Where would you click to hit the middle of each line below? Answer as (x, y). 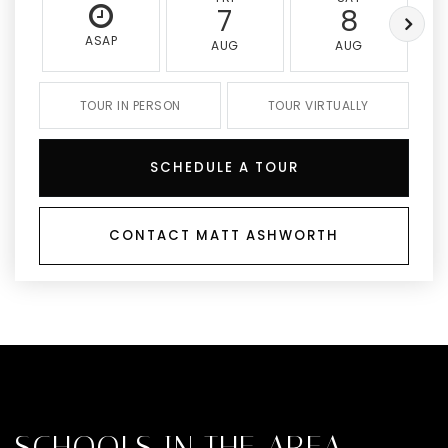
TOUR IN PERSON (130, 105)
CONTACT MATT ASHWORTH (224, 235)
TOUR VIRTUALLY (318, 105)
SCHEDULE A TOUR (224, 167)
